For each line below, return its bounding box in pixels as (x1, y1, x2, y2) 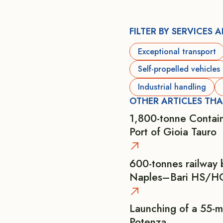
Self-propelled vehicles (137, 63, 220, 75)
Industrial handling (137, 81, 206, 93)
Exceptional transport (137, 45, 216, 57)
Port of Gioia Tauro (129, 124, 217, 140)
